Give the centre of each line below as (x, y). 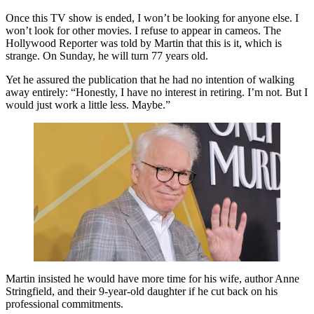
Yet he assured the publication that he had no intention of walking (150, 79)
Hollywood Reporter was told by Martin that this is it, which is (144, 43)
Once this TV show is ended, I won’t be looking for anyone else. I (152, 18)
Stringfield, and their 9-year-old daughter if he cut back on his (142, 291)
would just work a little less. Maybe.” (88, 104)
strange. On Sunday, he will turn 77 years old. (107, 55)
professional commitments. (64, 303)
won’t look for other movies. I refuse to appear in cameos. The (143, 30)
